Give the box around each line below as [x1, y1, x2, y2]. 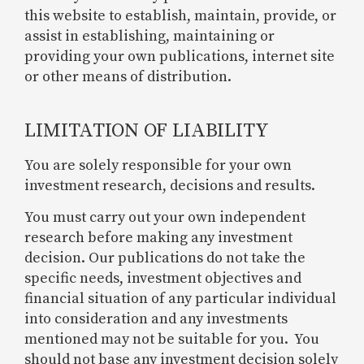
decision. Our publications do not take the [24, 249, 305, 268]
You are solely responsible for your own [24, 155, 292, 175]
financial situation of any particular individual [24, 289, 336, 309]
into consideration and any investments [24, 310, 288, 329]
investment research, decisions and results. [24, 175, 315, 195]
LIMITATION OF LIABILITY [24, 118, 269, 143]
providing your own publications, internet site [24, 46, 335, 66]
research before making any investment [24, 228, 292, 248]
